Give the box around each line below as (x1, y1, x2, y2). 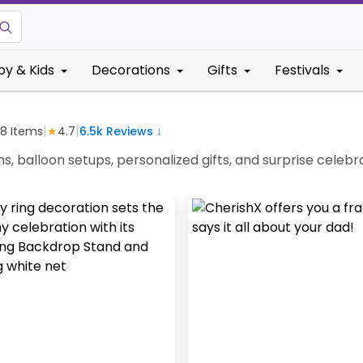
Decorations (92, 61, 170, 79)
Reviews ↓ (103, 122, 162, 139)
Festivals (275, 61, 330, 79)
